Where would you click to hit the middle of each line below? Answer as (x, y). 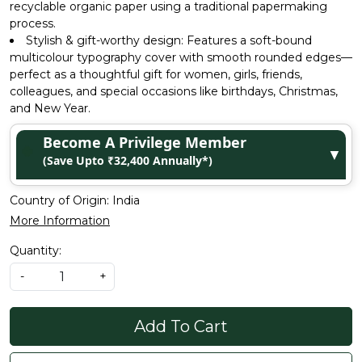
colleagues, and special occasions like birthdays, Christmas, (174, 91)
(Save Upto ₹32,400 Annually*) (128, 160)
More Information (60, 221)
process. (33, 23)
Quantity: (36, 250)
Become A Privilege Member (145, 142)
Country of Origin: (61, 200)
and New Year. (50, 108)
